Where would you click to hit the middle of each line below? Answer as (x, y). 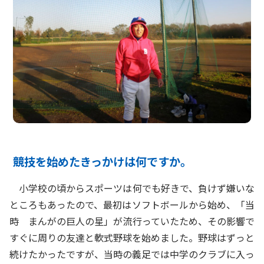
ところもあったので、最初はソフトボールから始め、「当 (132, 205)
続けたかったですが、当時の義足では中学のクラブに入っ (132, 254)
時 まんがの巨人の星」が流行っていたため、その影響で (132, 221)
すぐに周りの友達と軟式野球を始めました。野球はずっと (132, 238)
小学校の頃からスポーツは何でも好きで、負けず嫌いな (132, 188)
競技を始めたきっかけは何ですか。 (103, 162)
